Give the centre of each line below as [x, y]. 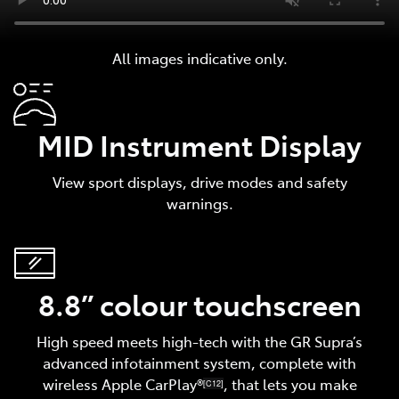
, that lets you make [290, 383]
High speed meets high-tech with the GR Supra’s [199, 341]
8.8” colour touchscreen [199, 303]
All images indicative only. [199, 57]
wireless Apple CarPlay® [122, 383]
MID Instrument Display [199, 144]
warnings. [199, 203]
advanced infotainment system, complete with [199, 362]
